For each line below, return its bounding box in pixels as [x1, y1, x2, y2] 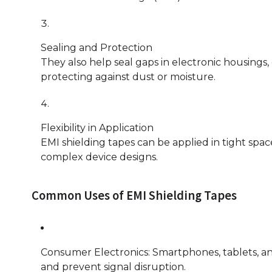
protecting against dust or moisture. [41, 71, 216, 83]
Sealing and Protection [41, 42, 152, 54]
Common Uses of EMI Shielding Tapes [32, 187, 237, 203]
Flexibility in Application [41, 122, 154, 134]
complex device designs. [41, 151, 158, 163]
